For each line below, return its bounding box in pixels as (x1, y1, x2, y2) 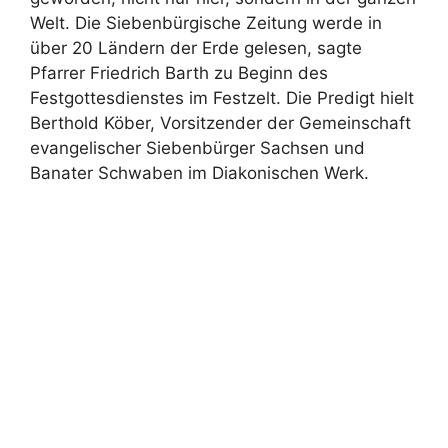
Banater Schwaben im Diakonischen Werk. (30, 162, 369, 183)
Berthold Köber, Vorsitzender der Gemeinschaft (30, 112, 411, 133)
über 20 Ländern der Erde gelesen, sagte (30, 37, 362, 58)
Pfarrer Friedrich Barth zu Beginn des (30, 62, 328, 83)
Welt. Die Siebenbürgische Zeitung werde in (30, 12, 382, 33)
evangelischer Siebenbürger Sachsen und (30, 137, 365, 158)
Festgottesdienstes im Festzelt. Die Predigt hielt (30, 87, 414, 108)
